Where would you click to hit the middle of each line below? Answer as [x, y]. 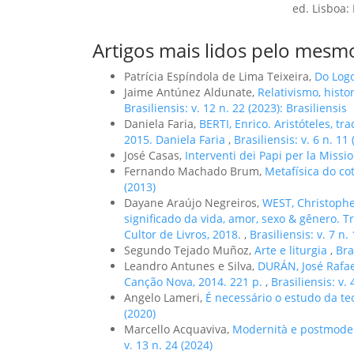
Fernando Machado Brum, [194, 171]
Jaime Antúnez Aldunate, [191, 92]
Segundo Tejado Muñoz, [189, 250]
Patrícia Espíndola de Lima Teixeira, [219, 76]
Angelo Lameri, [165, 297]
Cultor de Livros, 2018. [184, 234]
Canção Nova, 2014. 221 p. [195, 281]
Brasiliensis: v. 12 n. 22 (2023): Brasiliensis [235, 107]
